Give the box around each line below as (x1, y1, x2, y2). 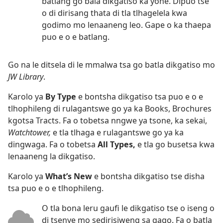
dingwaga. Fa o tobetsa (8, 139, 98, 150)
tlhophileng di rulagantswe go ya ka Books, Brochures (8, 103, 212, 114)
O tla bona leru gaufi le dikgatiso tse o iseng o (42, 203, 215, 214)
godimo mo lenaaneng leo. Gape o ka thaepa (42, 19, 211, 31)
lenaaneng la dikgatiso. (8, 151, 95, 162)
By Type (45, 91, 78, 103)
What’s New (45, 171, 94, 182)
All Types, (98, 139, 137, 150)
